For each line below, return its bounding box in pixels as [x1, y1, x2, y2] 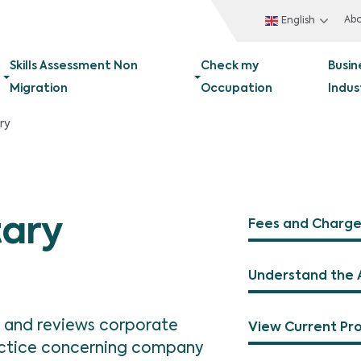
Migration [10, 83, 68, 94]
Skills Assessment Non [10, 60, 139, 72]
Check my [200, 60, 259, 72]
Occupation [200, 83, 272, 94]
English [281, 16, 315, 26]
